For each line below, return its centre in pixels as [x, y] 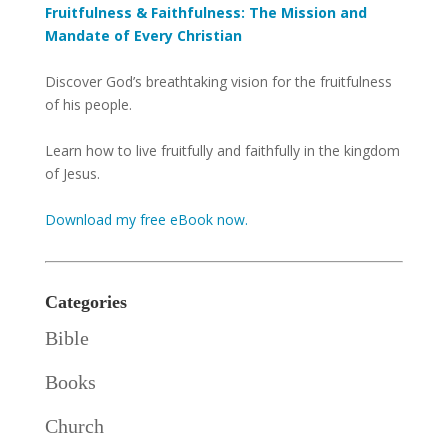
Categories [85, 302]
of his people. [88, 104]
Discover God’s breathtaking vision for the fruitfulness [218, 81]
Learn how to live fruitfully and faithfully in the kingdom [222, 150]
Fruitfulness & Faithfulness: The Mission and [205, 12]
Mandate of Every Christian [143, 35]
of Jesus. [72, 173]
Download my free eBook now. [146, 219]
